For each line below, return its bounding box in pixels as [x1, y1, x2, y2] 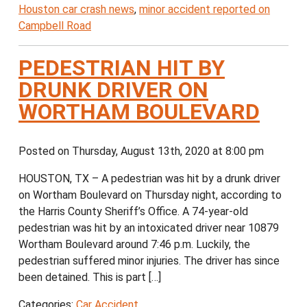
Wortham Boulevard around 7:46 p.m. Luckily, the [19, 238, 250, 251]
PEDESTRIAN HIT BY [19, 55, 225, 82]
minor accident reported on [139, 3, 270, 16]
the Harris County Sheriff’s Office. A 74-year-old [19, 205, 248, 219]
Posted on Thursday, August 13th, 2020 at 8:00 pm [19, 145, 275, 158]
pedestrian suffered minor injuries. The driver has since [19, 254, 280, 268]
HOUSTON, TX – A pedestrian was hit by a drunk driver [19, 172, 280, 186]
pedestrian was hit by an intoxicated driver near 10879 [19, 221, 279, 235]
